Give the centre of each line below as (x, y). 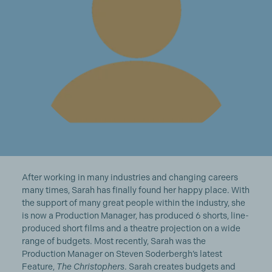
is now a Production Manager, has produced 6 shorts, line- (135, 216)
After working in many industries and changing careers (130, 178)
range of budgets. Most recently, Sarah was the (114, 241)
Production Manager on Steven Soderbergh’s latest (122, 254)
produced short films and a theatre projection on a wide (131, 229)
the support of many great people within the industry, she (133, 203)
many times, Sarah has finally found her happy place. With (135, 190)
